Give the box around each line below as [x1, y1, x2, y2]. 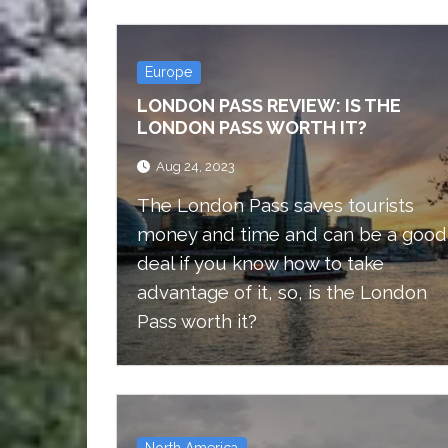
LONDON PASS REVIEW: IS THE [137, 95, 401, 116]
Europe [145, 64, 193, 80]
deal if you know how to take [137, 252, 384, 275]
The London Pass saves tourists [137, 194, 414, 217]
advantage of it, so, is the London [137, 281, 427, 304]
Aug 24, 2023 [156, 159, 235, 175]
